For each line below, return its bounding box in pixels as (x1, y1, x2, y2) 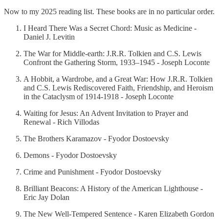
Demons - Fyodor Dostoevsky (23, 151, 117, 160)
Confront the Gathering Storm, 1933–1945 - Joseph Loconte (23, 58, 210, 67)
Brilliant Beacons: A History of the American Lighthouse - (23, 184, 203, 193)
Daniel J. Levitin (23, 33, 75, 42)
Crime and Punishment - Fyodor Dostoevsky (23, 168, 161, 176)
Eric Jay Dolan (23, 193, 69, 202)
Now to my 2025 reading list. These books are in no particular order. (4, 7, 215, 16)
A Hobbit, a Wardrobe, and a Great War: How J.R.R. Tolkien (23, 75, 213, 84)
